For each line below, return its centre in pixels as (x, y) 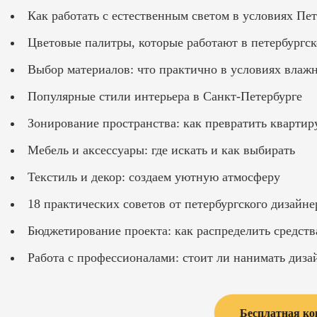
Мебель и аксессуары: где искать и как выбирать (161, 150)
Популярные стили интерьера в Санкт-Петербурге (165, 96)
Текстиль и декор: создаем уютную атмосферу (154, 177)
